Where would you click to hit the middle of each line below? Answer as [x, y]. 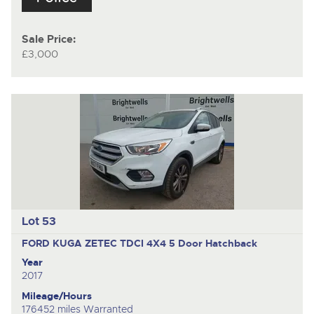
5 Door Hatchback [213, 243]
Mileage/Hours [56, 295]
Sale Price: [48, 40]
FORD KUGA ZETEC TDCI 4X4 [95, 243]
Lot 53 [39, 221]
